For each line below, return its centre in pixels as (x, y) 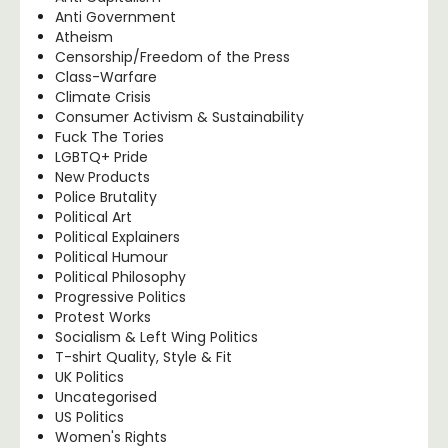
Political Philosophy (120, 276)
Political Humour (111, 256)
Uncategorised (106, 396)
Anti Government (115, 16)
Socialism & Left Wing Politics (156, 336)
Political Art (93, 216)
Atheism (84, 36)
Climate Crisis (103, 96)
